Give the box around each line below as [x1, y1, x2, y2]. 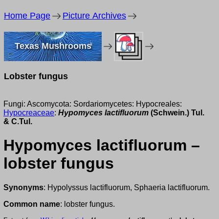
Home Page [4, 11, 50, 21]
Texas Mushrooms [14, 41, 91, 51]
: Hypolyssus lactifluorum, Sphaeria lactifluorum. [44, 183, 210, 192]
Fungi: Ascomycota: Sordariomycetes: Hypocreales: [3, 100, 182, 108]
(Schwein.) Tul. [149, 109, 204, 117]
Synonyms [3, 183, 44, 192]
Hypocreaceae [3, 109, 54, 117]
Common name [3, 199, 60, 208]
